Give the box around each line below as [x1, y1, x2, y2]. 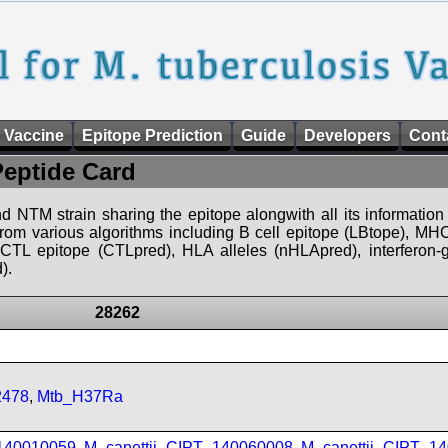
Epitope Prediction [82, 127, 223, 144]
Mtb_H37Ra [37, 388, 123, 405]
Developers [304, 127, 391, 144]
